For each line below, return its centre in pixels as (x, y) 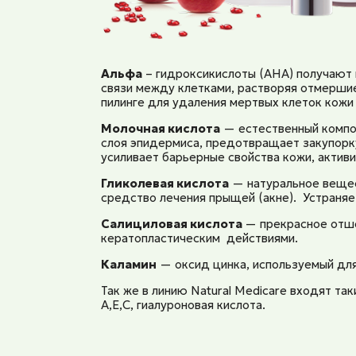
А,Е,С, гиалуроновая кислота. (183, 304)
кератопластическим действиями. (199, 238)
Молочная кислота (160, 128)
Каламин (128, 264)
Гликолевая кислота (164, 183)
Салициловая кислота (172, 223)
